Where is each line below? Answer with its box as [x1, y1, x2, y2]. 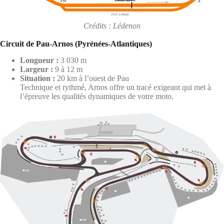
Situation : [20, 74, 55, 83]
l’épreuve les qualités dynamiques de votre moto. [20, 92, 173, 101]
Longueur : [20, 56, 58, 65]
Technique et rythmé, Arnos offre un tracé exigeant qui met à [20, 83, 211, 92]
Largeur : [20, 65, 53, 74]
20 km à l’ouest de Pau [55, 74, 129, 83]
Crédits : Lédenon [83, 21, 140, 30]
